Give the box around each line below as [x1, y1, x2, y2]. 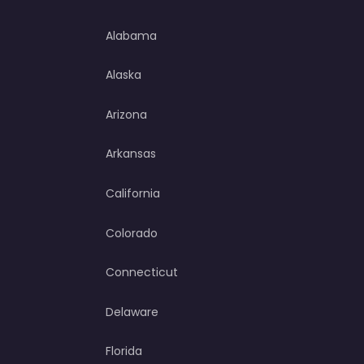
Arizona [106, 106, 147, 123]
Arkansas [106, 145, 156, 162]
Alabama [106, 27, 157, 44]
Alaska [106, 67, 141, 84]
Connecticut [106, 264, 178, 281]
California [106, 185, 160, 202]
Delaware [106, 303, 158, 320]
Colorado [106, 224, 158, 241]
